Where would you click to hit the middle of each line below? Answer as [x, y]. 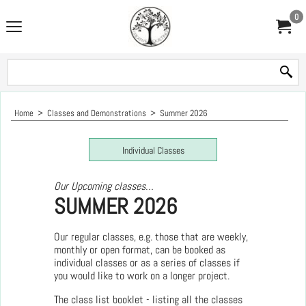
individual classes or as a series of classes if [147, 263]
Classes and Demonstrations [97, 113]
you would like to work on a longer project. [142, 276]
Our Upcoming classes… [104, 186]
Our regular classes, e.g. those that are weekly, [151, 237]
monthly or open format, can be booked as [140, 250]
